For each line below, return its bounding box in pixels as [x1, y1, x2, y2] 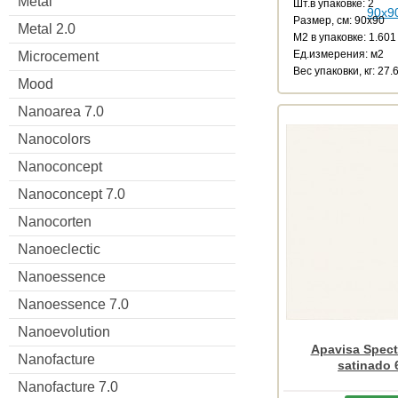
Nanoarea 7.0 [18, 103, 104, 119]
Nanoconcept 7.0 [18, 186, 125, 202]
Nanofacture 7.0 [18, 378, 118, 394]
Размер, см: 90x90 [293, 13, 385, 27]
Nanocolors [18, 131, 91, 147]
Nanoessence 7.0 [18, 296, 129, 312]
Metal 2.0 [18, 20, 76, 36]
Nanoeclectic [18, 241, 100, 257]
